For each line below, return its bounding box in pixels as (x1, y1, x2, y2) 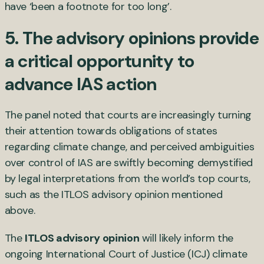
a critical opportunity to (4, 49, 194, 72)
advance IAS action (4, 72, 157, 95)
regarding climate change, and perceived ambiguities (4, 139, 255, 154)
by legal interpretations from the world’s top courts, (4, 171, 250, 186)
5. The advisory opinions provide (4, 26, 259, 49)
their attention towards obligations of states (4, 123, 217, 138)
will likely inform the (139, 230, 233, 245)
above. (4, 203, 41, 217)
